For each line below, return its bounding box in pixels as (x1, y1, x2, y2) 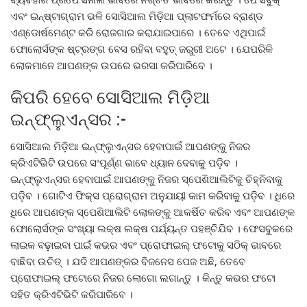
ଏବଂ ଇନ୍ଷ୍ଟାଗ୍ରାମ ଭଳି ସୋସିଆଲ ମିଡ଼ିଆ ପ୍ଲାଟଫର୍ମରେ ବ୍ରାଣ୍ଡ (10, 9, 263, 23)
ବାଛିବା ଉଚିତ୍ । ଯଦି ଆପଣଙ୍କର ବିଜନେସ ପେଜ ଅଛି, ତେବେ (10, 254, 245, 269)
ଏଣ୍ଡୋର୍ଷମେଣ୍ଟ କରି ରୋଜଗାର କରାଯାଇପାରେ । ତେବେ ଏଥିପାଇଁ (10, 25, 265, 40)
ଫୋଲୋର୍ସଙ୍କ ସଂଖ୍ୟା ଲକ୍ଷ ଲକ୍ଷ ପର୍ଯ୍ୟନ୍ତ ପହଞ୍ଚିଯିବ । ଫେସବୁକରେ (10, 221, 293, 236)
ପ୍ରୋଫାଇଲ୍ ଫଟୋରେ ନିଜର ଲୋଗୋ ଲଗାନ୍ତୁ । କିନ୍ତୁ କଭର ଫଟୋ (10, 271, 275, 285)
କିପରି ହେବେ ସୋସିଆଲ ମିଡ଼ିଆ (10, 88, 210, 108)
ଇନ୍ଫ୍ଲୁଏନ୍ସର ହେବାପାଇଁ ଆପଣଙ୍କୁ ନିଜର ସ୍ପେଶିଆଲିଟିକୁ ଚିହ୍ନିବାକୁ (10, 172, 282, 186)
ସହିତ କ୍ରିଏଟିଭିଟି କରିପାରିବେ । (10, 287, 133, 302)
